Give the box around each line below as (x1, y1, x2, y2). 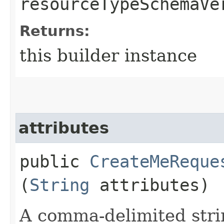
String (29, 174, 89, 195)
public (19, 151, 89, 171)
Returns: (19, 22, 90, 39)
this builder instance (19, 45, 197, 65)
